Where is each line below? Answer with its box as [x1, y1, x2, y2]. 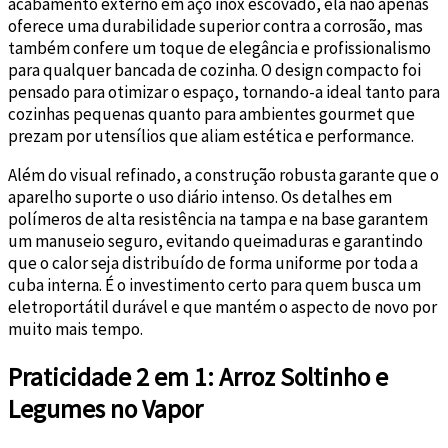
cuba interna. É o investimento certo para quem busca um [8, 273, 421, 296]
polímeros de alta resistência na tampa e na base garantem [8, 207, 428, 230]
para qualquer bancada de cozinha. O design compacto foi [8, 58, 421, 81]
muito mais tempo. [8, 317, 143, 340]
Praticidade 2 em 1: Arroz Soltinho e [8, 360, 388, 393]
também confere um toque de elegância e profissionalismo [8, 36, 431, 59]
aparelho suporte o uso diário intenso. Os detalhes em [8, 185, 392, 208]
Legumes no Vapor [8, 392, 203, 425]
